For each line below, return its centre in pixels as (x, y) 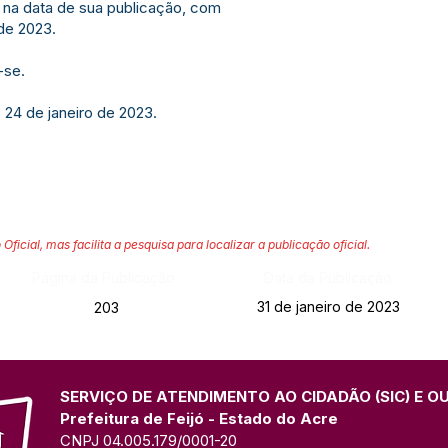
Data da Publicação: (329, 277)
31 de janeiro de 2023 (328, 306)
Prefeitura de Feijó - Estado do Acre (199, 418)
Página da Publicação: (104, 277)
